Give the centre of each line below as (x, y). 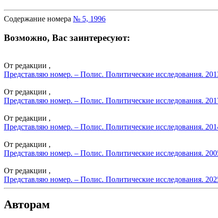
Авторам (27, 205)
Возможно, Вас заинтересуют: (67, 37)
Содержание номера (38, 19)
